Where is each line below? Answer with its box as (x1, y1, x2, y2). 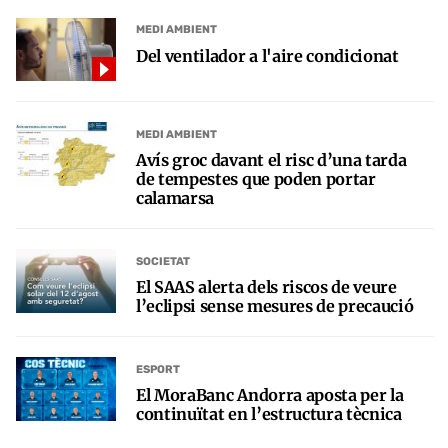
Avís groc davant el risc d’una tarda (136, 150, 407, 171)
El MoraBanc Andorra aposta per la (136, 385, 404, 406)
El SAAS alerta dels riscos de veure (136, 277, 397, 298)
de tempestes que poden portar (136, 169, 376, 190)
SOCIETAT (136, 254, 190, 268)
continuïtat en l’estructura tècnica (136, 404, 402, 425)
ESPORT (136, 362, 180, 376)
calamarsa (136, 188, 215, 209)
